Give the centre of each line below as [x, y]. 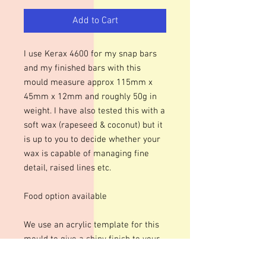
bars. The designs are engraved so [90, 254]
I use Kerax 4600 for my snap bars [90, 54]
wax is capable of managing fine [86, 154]
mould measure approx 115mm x [88, 83]
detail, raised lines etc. [67, 168]
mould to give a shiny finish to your [92, 239]
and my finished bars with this [82, 68]
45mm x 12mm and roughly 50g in [90, 97]
